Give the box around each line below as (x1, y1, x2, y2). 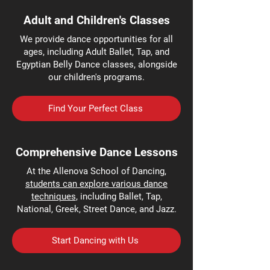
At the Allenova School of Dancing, (27, 166, 166, 177)
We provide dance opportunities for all (20, 34, 173, 45)
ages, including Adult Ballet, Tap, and (24, 46, 169, 57)
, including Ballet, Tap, (75, 191, 162, 202)
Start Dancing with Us (52, 235, 139, 246)
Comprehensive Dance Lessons (15, 145, 178, 159)
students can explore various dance (25, 178, 168, 189)
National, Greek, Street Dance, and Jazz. (16, 204, 177, 215)
